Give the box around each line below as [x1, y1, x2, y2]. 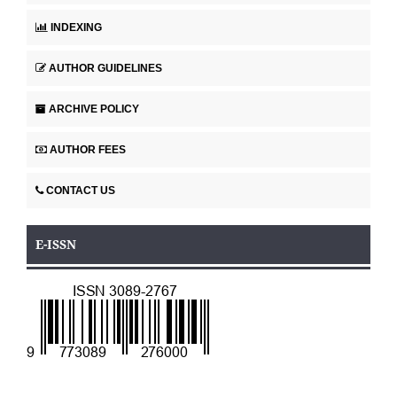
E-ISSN [35, 236, 76, 253]
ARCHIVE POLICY [49, 103, 139, 116]
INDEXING [51, 21, 102, 35]
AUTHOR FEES [50, 144, 126, 157]
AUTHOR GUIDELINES [49, 62, 162, 75]
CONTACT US [46, 184, 115, 198]
